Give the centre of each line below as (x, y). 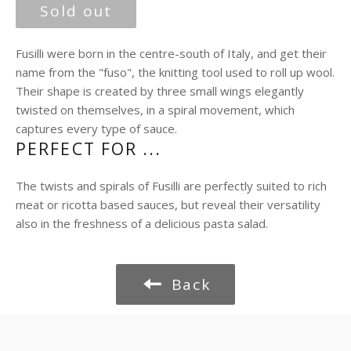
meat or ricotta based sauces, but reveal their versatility (168, 204)
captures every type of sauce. (96, 128)
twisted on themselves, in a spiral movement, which (155, 110)
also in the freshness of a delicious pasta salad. (142, 223)
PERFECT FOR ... (89, 149)
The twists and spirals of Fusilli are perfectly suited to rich (171, 186)
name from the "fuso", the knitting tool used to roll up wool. (175, 72)
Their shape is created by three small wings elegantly (160, 91)
